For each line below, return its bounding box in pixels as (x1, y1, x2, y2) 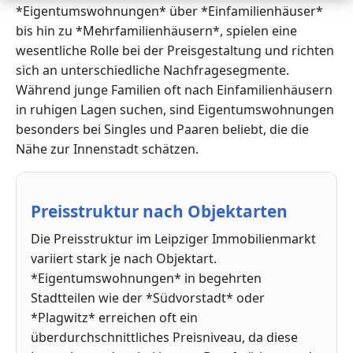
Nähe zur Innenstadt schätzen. (16, 139, 199, 158)
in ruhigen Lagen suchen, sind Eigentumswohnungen (16, 100, 334, 118)
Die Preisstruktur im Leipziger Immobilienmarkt (31, 229, 316, 247)
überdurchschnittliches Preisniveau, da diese (31, 328, 298, 346)
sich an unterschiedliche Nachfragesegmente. (16, 61, 289, 79)
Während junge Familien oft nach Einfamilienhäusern (16, 80, 333, 98)
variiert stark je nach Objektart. (31, 249, 217, 267)
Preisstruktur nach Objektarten (31, 199, 288, 222)
